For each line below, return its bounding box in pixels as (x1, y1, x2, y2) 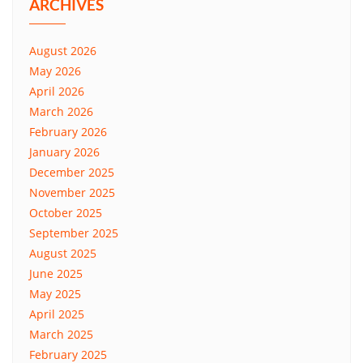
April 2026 (29, 83, 84, 99)
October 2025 (29, 204, 102, 220)
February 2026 (29, 123, 107, 139)
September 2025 (29, 224, 118, 241)
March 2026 (29, 103, 93, 119)
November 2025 (29, 184, 115, 200)
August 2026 (29, 42, 96, 58)
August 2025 (29, 245, 96, 261)
